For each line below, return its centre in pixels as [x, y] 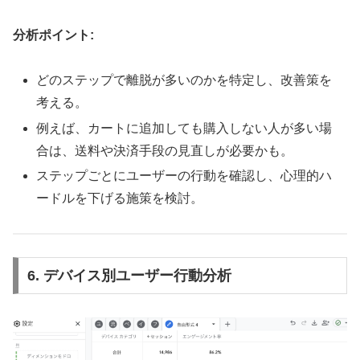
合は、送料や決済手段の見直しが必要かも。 [165, 150]
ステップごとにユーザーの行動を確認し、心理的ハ [184, 175]
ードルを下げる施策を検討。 [120, 198]
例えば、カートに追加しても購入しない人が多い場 [184, 128]
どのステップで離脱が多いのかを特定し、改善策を [184, 80]
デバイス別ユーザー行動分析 [137, 276]
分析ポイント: [53, 35]
